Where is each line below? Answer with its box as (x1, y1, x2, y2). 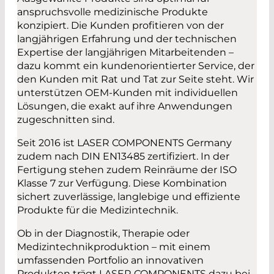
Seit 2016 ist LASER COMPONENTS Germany (17, 137, 232, 149)
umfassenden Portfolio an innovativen (17, 254, 204, 267)
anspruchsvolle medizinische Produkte (17, 6, 208, 18)
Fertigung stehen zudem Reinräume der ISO (17, 164, 237, 176)
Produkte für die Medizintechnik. (17, 204, 178, 217)
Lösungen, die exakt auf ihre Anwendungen (17, 100, 232, 113)
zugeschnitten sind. (17, 114, 117, 126)
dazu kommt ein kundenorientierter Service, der (17, 60, 254, 72)
